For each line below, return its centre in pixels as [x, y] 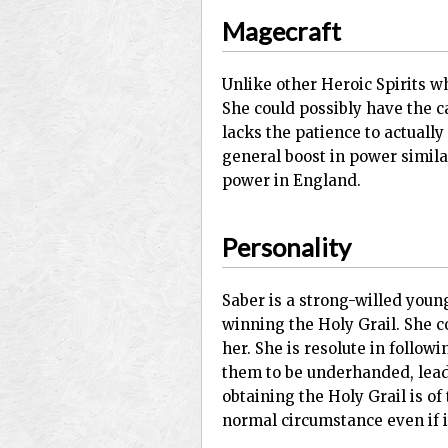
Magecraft [281, 30]
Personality [286, 246]
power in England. [291, 181]
